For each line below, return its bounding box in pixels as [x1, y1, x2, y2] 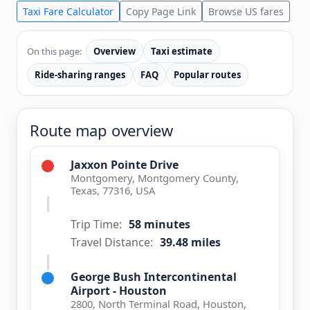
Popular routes [174, 69, 241, 81]
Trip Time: [71, 217, 122, 232]
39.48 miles [160, 235, 221, 250]
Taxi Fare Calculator [23, 5, 113, 18]
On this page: [27, 45, 82, 57]
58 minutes [129, 217, 190, 232]
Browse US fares [208, 5, 284, 18]
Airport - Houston [71, 283, 167, 298]
